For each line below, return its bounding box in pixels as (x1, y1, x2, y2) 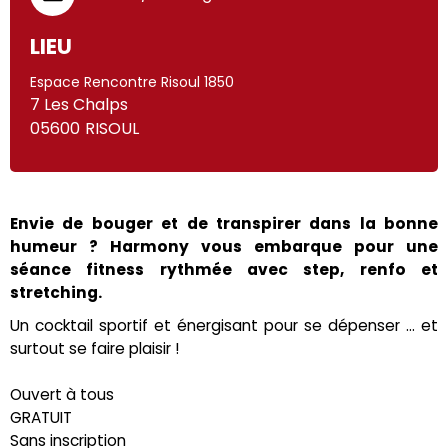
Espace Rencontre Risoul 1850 (30, 71, 234, 92)
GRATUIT (10, 406, 72, 428)
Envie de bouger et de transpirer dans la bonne (10, 212, 438, 234)
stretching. (10, 281, 102, 303)
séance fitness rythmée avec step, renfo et (10, 258, 438, 280)
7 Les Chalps (30, 92, 128, 116)
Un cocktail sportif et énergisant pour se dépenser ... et (10, 314, 438, 336)
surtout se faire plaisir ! (10, 337, 179, 359)
